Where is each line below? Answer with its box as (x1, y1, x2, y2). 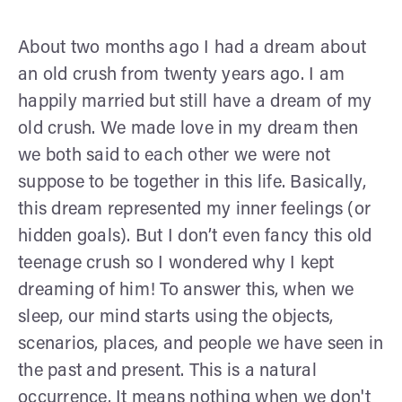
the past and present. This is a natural (18, 362, 317, 380)
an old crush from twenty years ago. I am (18, 66, 345, 84)
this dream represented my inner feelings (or (18, 200, 371, 219)
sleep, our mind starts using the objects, (18, 308, 334, 327)
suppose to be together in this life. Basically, (18, 173, 366, 192)
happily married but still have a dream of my (18, 92, 371, 111)
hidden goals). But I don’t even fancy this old (18, 227, 372, 246)
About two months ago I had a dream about (18, 39, 366, 57)
